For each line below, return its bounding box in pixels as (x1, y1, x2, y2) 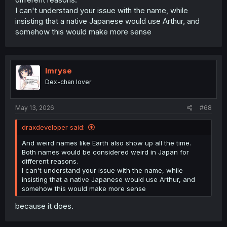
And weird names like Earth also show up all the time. (22, 139, 191, 147)
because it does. (15, 201, 73, 211)
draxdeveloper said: (22, 123, 85, 131)
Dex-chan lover (45, 78, 91, 86)
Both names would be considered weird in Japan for (22, 148, 189, 156)
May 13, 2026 (15, 104, 54, 111)
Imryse (45, 65, 72, 75)
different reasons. (22, 157, 78, 165)
